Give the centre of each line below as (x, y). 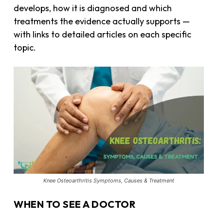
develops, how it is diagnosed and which (93, 8)
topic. (25, 47)
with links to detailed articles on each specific (103, 34)
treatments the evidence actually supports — (102, 21)
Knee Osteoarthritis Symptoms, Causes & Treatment (109, 180)
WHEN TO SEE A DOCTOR (75, 204)
